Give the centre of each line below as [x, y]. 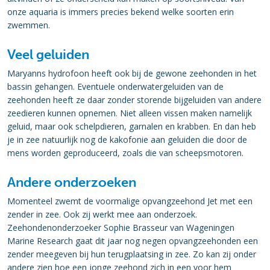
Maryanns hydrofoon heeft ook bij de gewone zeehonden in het [132, 73]
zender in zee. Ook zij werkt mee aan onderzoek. [102, 214]
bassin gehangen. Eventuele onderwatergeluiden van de [115, 86]
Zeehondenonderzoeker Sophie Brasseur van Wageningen [121, 228]
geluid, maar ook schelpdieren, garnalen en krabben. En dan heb [132, 126]
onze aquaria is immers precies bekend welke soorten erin [121, 12]
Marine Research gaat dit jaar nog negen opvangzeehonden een [133, 241]
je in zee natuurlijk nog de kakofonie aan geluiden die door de [127, 140]
